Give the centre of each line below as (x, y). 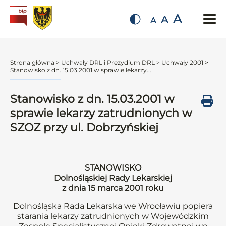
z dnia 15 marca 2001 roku (113, 188)
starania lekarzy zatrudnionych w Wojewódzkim (113, 216)
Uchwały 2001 (182, 62)
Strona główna (32, 62)
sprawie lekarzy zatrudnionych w (101, 113)
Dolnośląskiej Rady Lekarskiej (113, 178)
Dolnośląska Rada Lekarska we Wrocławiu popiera (113, 206)
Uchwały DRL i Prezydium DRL (108, 62)
